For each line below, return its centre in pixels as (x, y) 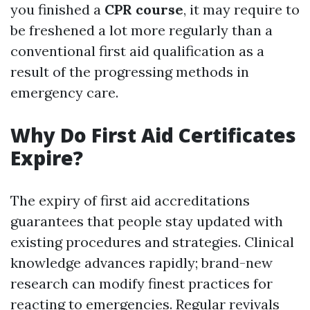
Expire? (47, 158)
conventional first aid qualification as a (137, 51)
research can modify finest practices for (142, 283)
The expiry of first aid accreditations (130, 200)
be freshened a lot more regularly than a (142, 30)
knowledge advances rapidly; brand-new (142, 263)
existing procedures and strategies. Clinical (152, 242)
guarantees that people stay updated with (147, 221)
